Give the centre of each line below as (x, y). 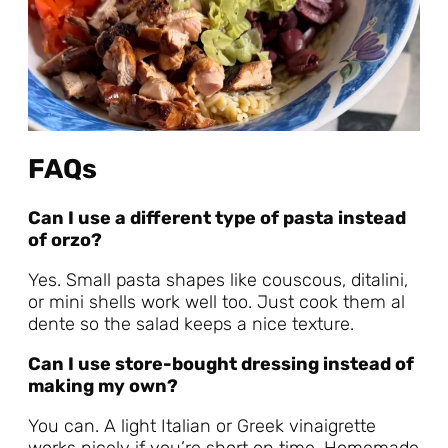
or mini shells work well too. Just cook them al (216, 302)
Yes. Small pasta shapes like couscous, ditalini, (218, 280)
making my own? (103, 386)
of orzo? (65, 240)
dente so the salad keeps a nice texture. (191, 324)
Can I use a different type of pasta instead (217, 218)
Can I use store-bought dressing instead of (221, 364)
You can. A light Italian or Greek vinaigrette (202, 426)
